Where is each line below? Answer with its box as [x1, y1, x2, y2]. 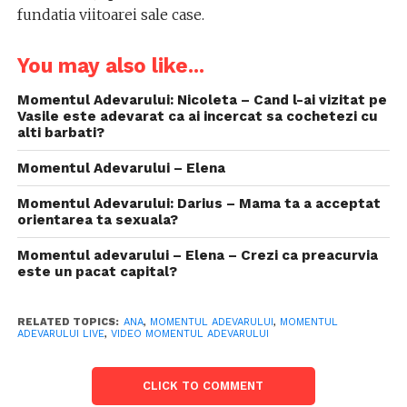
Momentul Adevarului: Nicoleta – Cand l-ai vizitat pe [16, 92, 387, 108]
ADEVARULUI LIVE [16, 328, 104, 340]
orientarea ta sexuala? [16, 212, 178, 228]
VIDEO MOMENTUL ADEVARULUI [110, 328, 269, 340]
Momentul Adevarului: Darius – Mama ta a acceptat [16, 195, 381, 212]
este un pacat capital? [16, 263, 177, 280]
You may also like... [16, 54, 204, 77]
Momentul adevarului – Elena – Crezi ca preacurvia [16, 247, 378, 263]
